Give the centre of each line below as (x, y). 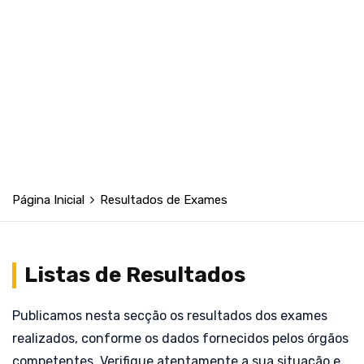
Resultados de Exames (164, 200)
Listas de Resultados (135, 275)
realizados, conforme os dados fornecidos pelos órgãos (180, 338)
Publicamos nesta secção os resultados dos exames (170, 316)
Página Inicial (48, 200)
